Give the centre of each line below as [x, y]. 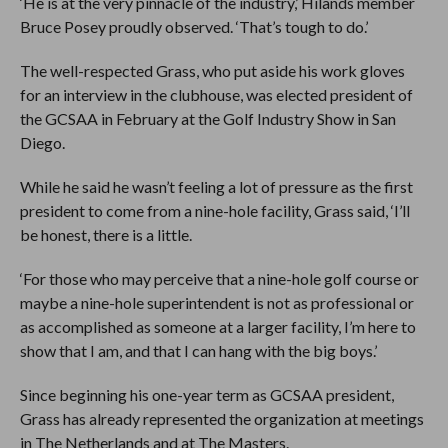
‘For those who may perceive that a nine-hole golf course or [219, 278]
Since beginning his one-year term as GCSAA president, [206, 394]
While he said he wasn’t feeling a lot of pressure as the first [216, 186]
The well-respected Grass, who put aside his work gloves [212, 70]
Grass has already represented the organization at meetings [221, 418]
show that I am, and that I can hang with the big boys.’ [198, 350]
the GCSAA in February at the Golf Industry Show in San [207, 118]
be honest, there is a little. [105, 234]
